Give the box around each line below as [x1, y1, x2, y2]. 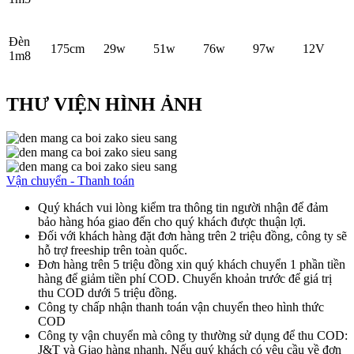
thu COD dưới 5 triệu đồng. [38, 285, 177, 299]
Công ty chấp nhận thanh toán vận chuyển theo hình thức [38, 299, 324, 314]
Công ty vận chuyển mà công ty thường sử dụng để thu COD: [38, 328, 348, 342]
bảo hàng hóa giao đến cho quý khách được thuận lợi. [38, 214, 306, 228]
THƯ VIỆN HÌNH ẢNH [6, 93, 202, 115]
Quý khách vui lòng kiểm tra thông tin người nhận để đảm [38, 200, 328, 214]
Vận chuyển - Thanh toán [6, 173, 134, 187]
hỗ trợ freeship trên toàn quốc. [38, 243, 187, 257]
